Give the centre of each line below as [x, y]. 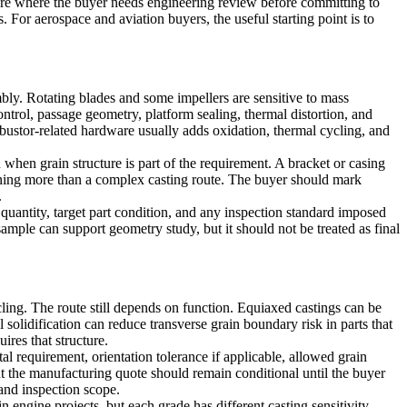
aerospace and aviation [99, 18]
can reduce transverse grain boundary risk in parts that [237, 324]
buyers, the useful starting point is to [269, 18]
